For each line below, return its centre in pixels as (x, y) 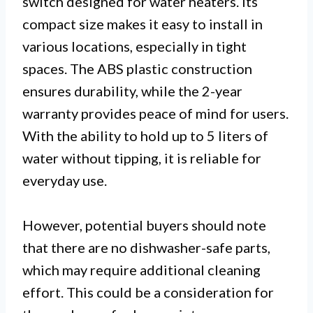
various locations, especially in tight (134, 46)
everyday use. (65, 180)
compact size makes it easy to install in (143, 23)
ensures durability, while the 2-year (132, 90)
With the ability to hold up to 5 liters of (145, 135)
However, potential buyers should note (144, 225)
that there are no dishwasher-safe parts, (146, 247)
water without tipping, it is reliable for (142, 158)
